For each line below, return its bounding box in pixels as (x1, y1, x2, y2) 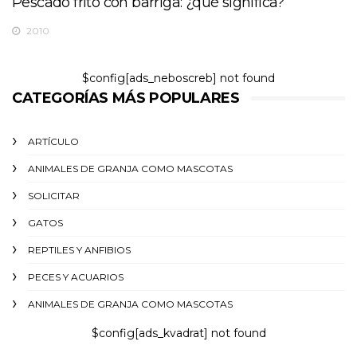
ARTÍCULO (28, 135, 79, 147)
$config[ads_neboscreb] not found (82, 70, 275, 85)
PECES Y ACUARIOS (28, 270, 124, 283)
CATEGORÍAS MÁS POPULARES (12, 88, 240, 107)
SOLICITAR (28, 189, 80, 202)
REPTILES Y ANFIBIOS (28, 243, 131, 256)
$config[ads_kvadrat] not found (91, 325, 266, 340)
